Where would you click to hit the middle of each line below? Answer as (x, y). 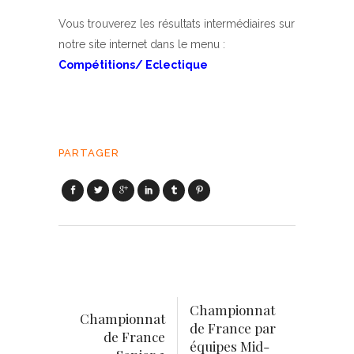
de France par (233, 328)
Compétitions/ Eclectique (133, 65)
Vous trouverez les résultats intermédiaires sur (177, 24)
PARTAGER (89, 153)
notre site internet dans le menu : (142, 44)
